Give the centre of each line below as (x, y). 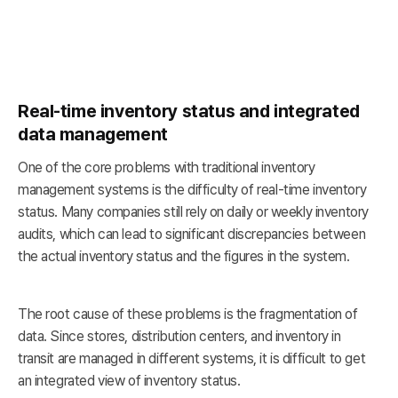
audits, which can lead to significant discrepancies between (192, 235)
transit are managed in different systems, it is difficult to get (192, 359)
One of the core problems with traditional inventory (167, 168)
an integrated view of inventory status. (129, 381)
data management (93, 135)
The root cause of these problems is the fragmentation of (188, 314)
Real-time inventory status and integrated (189, 111)
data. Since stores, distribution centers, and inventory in (179, 337)
